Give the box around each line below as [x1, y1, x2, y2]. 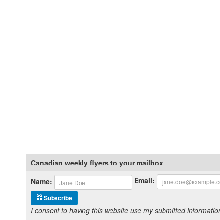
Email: [134, 175, 155, 186]
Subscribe [42, 193, 72, 202]
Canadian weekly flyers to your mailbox [31, 157, 163, 167]
